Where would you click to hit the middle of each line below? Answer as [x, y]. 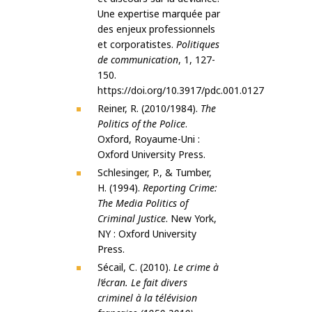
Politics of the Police [141, 124]
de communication [138, 60]
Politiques [198, 45]
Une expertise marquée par [159, 14]
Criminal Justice [132, 219]
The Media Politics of [143, 203]
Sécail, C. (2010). [135, 267]
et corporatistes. [137, 45]
